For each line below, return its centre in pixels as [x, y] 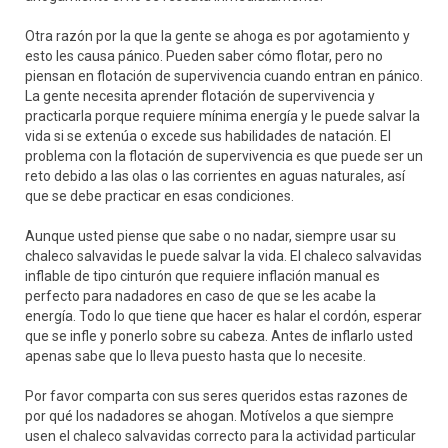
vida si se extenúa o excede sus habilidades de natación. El [208, 136]
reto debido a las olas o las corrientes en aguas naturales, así [215, 176]
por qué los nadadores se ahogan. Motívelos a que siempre [209, 416]
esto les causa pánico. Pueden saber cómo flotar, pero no [204, 56]
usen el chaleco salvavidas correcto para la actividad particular [220, 436]
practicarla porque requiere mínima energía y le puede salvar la [222, 116]
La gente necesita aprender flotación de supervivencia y [200, 96]
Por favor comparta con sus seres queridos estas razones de [216, 396]
